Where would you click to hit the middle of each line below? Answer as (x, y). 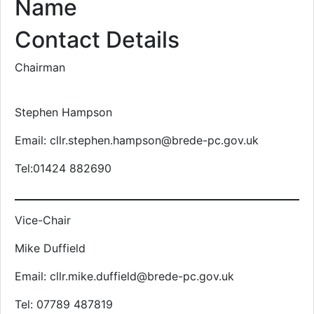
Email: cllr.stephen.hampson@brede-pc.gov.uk (137, 140)
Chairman (40, 67)
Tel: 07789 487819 (64, 304)
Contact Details (97, 40)
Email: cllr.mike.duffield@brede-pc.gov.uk (124, 276)
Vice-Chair (43, 220)
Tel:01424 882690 (63, 168)
